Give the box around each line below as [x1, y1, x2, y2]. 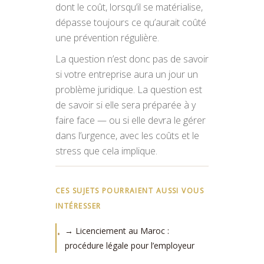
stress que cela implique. [55, 144, 157, 157]
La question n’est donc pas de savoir [55, 52, 209, 65]
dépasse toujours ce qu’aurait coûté [55, 16, 206, 29]
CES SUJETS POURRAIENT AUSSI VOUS [55, 186, 204, 196]
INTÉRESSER [55, 201, 101, 211]
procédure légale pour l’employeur [65, 240, 194, 251]
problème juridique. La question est [55, 83, 202, 96]
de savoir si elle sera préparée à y [55, 98, 196, 111]
